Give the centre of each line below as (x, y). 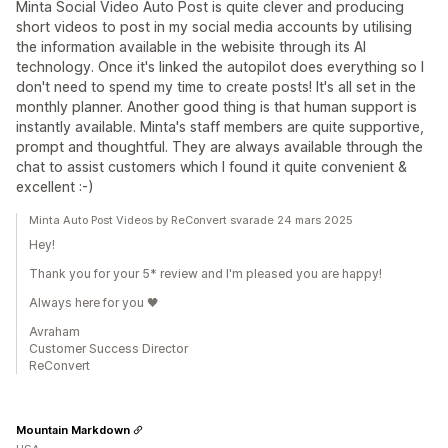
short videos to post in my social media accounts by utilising (214, 26)
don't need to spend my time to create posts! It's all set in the (216, 86)
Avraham (54, 331)
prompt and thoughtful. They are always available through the (219, 146)
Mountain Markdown (73, 429)
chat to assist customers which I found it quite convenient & (211, 166)
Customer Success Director (108, 348)
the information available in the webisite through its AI (191, 46)
